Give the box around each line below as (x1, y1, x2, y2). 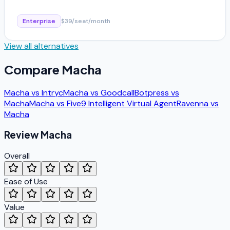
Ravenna (177, 98, 208, 109)
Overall (4, 150, 30, 162)
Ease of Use (4, 176, 48, 187)
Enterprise (23, 16, 55, 25)
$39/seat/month (61, 16, 110, 25)
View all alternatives (4, 40, 79, 51)
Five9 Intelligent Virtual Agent (67, 98, 177, 109)
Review (4, 129, 41, 141)
